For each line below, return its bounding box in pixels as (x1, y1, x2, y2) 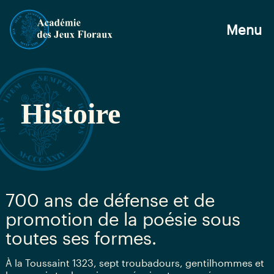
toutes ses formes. (5, 228, 157, 249)
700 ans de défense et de (5, 190, 215, 211)
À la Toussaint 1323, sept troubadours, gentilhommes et (5, 257, 264, 269)
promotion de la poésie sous (5, 209, 240, 230)
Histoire (20, 97, 120, 130)
